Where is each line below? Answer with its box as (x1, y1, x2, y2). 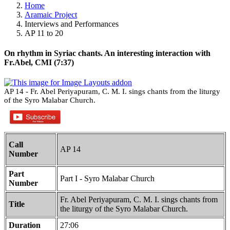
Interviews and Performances (25, 19, 119, 28)
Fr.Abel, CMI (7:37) (4, 57, 74, 67)
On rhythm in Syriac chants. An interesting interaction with (4, 48, 210, 57)
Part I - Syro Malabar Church (60, 174, 155, 183)
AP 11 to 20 (25, 28, 63, 37)
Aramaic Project (25, 10, 77, 19)
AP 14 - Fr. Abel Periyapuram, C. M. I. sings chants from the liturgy (4, 87, 220, 96)
